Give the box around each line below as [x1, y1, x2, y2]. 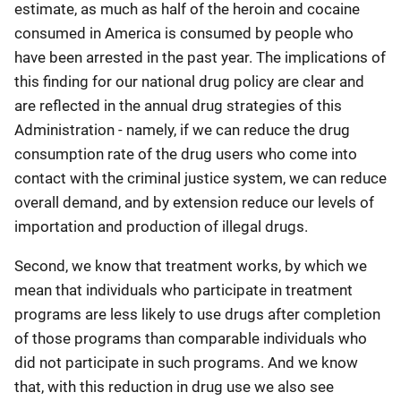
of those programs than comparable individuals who [14, 329, 367, 347]
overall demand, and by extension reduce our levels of [14, 193, 374, 211]
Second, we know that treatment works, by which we [14, 257, 367, 275]
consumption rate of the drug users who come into [14, 145, 357, 163]
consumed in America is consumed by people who [14, 24, 354, 42]
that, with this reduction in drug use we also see [14, 378, 334, 396]
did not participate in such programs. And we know [14, 354, 358, 371]
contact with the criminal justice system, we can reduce [14, 169, 387, 187]
